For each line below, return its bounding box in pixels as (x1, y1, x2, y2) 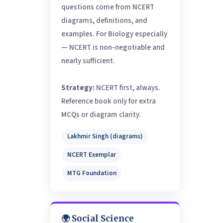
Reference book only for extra (61, 96, 156, 107)
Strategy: (61, 83, 95, 94)
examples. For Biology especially (61, 29, 167, 40)
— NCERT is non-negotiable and (61, 42, 165, 53)
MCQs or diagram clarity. (61, 110, 141, 120)
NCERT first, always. (94, 83, 160, 94)
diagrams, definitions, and (61, 15, 147, 26)
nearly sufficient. (61, 56, 115, 67)
